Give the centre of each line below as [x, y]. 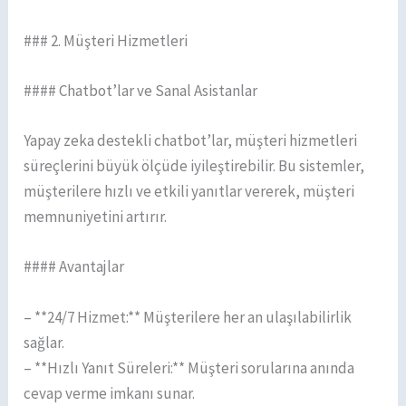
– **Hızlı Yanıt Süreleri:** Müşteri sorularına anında [189, 367]
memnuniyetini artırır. [96, 217]
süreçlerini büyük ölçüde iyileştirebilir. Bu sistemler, [194, 166]
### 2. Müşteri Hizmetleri [106, 40]
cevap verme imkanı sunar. [110, 393]
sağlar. [44, 342]
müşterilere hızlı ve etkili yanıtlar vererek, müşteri [189, 192]
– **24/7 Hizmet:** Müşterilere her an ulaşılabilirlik [188, 317]
